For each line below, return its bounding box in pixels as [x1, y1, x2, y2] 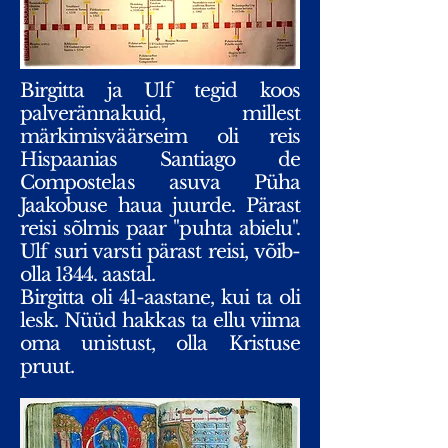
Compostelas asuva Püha [20, 171, 300, 194]
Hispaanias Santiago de [20, 148, 300, 171]
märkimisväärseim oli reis [20, 125, 300, 148]
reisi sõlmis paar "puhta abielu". [20, 217, 300, 240]
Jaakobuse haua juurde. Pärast [20, 194, 300, 217]
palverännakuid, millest [20, 102, 300, 125]
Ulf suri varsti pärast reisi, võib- [20, 240, 300, 263]
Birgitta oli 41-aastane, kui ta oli [20, 286, 300, 309]
